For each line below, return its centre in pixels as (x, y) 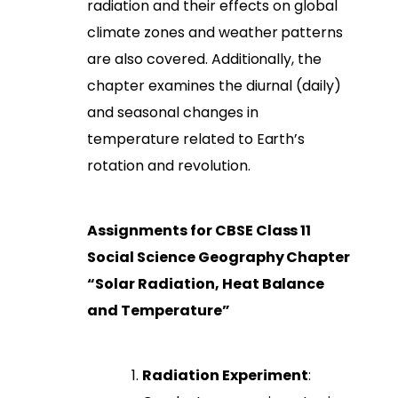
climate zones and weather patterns (215, 32)
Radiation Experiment (225, 375)
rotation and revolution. (168, 165)
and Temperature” (158, 310)
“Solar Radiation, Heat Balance (206, 283)
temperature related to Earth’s (196, 139)
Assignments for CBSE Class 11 (199, 230)
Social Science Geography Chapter (219, 257)
